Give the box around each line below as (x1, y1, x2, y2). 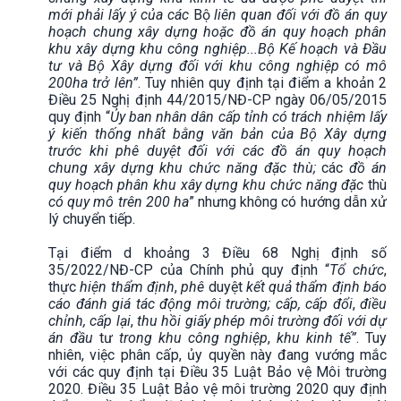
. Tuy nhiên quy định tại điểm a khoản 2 (137, 73, 388, 91)
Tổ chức (329, 260, 384, 278)
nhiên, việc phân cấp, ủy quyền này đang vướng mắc (48, 346, 387, 363)
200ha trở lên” (48, 73, 138, 91)
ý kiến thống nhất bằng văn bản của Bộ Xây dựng (48, 124, 387, 142)
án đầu (48, 328, 99, 346)
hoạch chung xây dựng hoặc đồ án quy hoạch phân (48, 22, 387, 40)
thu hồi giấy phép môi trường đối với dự (137, 311, 388, 329)
